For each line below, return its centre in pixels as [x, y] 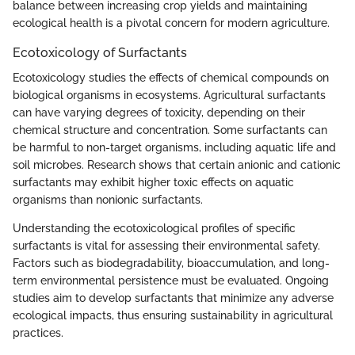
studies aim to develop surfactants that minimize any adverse [173, 298]
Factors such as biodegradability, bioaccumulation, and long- [171, 263]
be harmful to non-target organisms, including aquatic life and [174, 147]
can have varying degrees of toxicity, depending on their [159, 112]
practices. [38, 332]
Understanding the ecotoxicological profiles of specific [154, 228]
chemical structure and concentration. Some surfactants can [170, 130]
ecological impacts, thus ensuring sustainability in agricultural [173, 315]
